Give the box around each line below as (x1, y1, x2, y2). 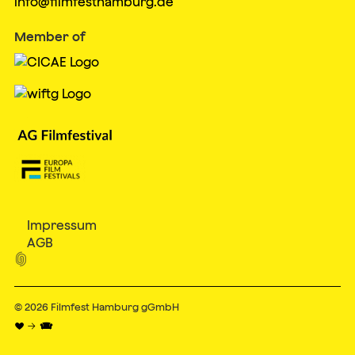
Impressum (26, 217, 97, 232)
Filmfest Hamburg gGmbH (50, 301, 179, 313)
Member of (13, 29, 86, 44)
